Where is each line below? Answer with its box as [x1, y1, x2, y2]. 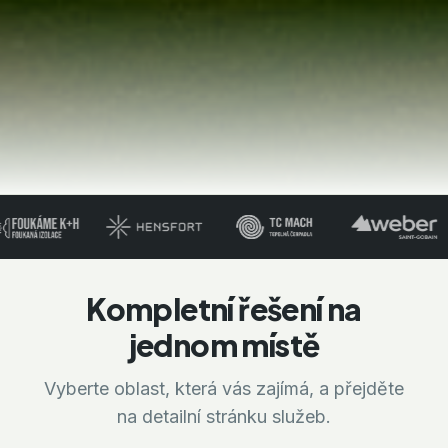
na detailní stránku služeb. [117, 405, 331, 427]
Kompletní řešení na [86, 289, 362, 328]
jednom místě [128, 325, 320, 364]
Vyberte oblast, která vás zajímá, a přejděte [44, 377, 404, 399]
